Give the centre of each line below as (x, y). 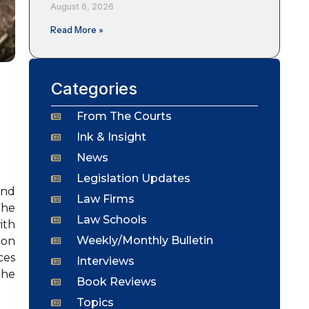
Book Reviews (116, 281)
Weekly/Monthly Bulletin (144, 240)
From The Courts (124, 116)
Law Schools (111, 219)
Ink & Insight (111, 137)
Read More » (77, 29)
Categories (94, 88)
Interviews (105, 261)
